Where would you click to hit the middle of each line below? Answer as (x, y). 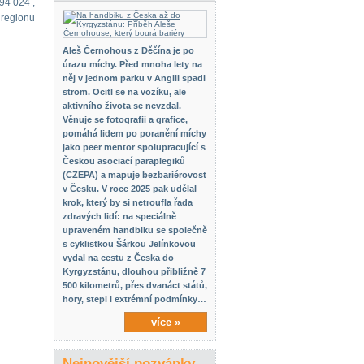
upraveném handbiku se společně (135, 230)
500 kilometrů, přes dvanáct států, (135, 285)
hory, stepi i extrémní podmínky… (134, 299)
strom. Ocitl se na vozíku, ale (124, 92)
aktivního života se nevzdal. (122, 106)
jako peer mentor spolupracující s (134, 147)
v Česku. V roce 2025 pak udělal (130, 188)
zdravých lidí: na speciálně (119, 216)
